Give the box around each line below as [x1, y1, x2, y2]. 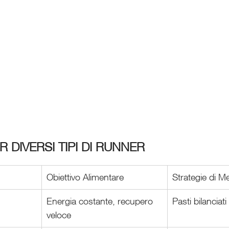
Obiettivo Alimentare [47, 171, 124, 183]
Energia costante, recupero [47, 195, 155, 207]
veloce [47, 209, 71, 221]
